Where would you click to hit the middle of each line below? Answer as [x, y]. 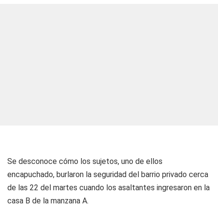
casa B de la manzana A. [48, 201]
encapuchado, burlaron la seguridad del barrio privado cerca [108, 174]
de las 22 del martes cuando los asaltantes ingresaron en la [109, 188]
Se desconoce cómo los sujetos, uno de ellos [85, 161]
